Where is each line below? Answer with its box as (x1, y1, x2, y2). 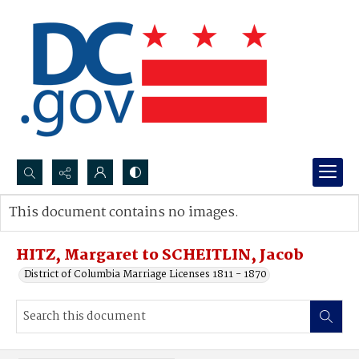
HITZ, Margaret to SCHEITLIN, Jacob (16, 244, 304, 268)
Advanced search (25, 220, 107, 237)
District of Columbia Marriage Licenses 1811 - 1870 (24, 266, 267, 283)
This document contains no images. (9, 202, 239, 224)
